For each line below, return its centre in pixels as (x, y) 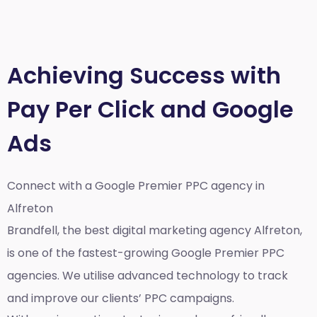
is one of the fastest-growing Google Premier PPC (146, 253)
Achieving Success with (144, 76)
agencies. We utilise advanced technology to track (148, 275)
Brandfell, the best (60, 230)
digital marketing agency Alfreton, (207, 230)
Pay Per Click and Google (150, 110)
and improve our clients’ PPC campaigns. (121, 298)
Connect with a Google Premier (96, 186)
